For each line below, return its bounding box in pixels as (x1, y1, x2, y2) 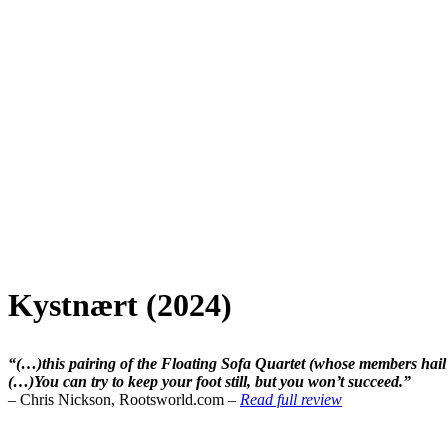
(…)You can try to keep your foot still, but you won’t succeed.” (8, 372, 411, 390)
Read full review (240, 390, 342, 408)
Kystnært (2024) (8, 286, 232, 323)
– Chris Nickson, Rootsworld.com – (8, 390, 240, 408)
